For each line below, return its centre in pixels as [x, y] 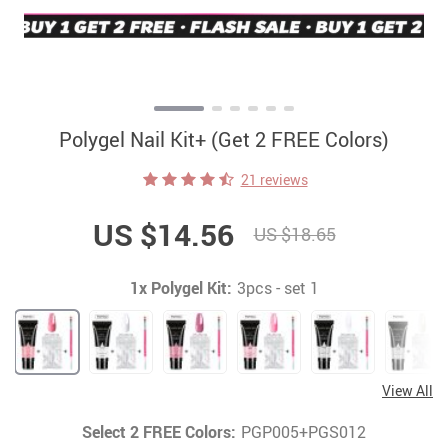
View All [407, 391]
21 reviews [274, 180]
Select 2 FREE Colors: [159, 432]
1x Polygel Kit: [180, 288]
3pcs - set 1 [277, 288]
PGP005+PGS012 [303, 432]
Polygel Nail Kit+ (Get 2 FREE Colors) [224, 140]
